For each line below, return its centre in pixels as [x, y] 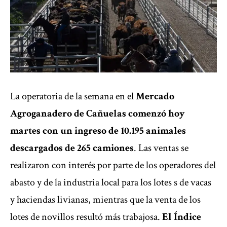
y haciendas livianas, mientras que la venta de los [105, 200]
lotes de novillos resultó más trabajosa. [86, 217]
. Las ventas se [161, 148]
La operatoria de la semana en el [73, 97]
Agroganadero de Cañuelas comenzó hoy [98, 114]
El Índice [182, 217]
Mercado [155, 97]
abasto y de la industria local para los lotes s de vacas [111, 183]
